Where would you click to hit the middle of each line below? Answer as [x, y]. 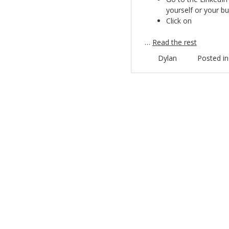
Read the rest [174, 42]
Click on [179, 21]
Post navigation [153, 109]
